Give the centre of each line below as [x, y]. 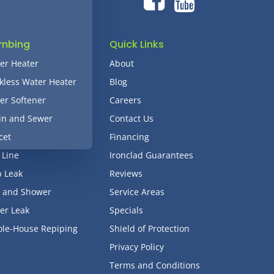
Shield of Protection [149, 228]
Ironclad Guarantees [151, 155]
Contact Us [131, 118]
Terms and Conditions [154, 265]
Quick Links [136, 44]
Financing [129, 136]
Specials [126, 210]
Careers [125, 100]
